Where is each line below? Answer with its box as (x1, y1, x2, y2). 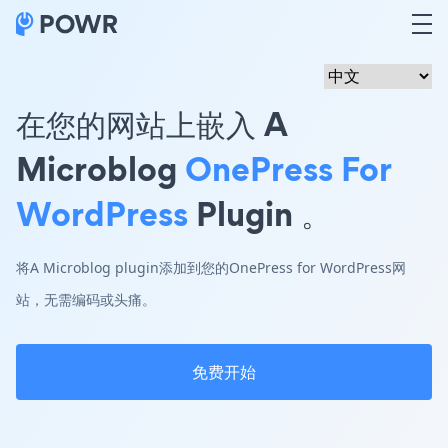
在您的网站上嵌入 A (16, 100, 287, 147)
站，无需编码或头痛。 (16, 290, 156, 309)
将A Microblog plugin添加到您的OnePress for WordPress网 (16, 258, 406, 277)
